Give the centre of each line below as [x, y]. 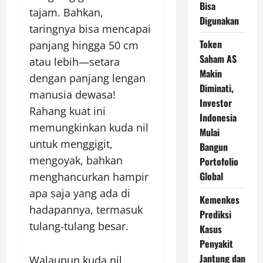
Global [211, 176]
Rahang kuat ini [68, 111]
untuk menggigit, [71, 144]
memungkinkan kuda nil [89, 127]
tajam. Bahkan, [66, 12]
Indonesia [218, 117]
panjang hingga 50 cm [84, 45]
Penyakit [216, 244]
